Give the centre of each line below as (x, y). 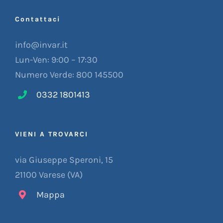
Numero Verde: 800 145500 (69, 74)
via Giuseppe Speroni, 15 (64, 160)
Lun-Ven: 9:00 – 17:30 (56, 59)
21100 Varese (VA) (49, 175)
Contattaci (38, 19)
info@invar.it (41, 45)
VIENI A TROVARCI (52, 134)
